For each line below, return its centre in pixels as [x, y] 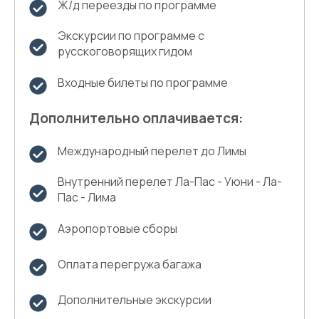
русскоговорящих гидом [125, 51]
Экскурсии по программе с [131, 36]
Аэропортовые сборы [117, 228]
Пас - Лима [87, 197]
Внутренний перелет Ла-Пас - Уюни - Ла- [170, 182]
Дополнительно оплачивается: [136, 118]
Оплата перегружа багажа [130, 264]
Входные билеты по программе [143, 82]
